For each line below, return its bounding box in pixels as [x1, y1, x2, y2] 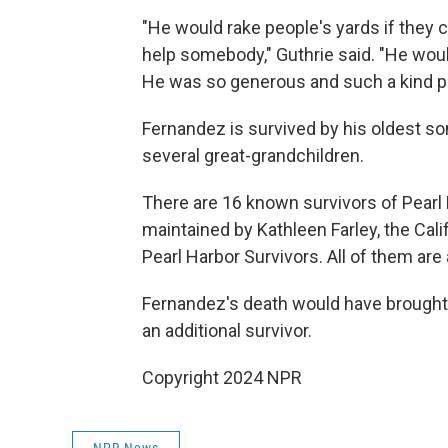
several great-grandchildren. [142, 145, 364, 166]
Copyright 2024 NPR [142, 367, 302, 388]
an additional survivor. [142, 320, 312, 341]
